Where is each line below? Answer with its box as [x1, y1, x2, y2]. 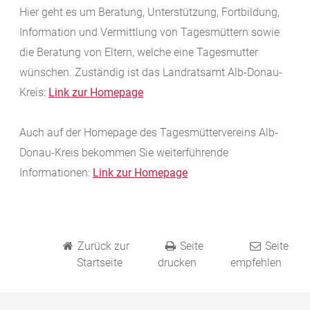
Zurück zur [77, 239, 129, 253]
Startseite [76, 256, 122, 270]
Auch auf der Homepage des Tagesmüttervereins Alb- [19, 126, 278, 140]
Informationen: [19, 166, 93, 180]
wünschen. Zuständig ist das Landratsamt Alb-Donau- [19, 66, 282, 80]
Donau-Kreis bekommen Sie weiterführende [19, 146, 228, 160]
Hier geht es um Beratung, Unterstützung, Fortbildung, [19, 6, 280, 19]
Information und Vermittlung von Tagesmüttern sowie [19, 26, 280, 39]
